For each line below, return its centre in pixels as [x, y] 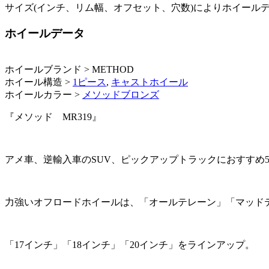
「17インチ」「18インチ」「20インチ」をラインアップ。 [130, 244]
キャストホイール [150, 82]
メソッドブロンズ [121, 94]
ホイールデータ [45, 33]
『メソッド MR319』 [53, 116]
